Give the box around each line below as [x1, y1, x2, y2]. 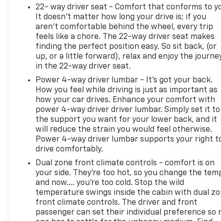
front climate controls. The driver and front [36, 198, 198, 207]
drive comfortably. [36, 145, 104, 153]
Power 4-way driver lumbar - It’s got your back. [36, 76, 213, 84]
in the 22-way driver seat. [36, 62, 131, 71]
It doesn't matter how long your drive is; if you [36, 13, 207, 21]
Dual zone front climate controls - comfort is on [36, 159, 215, 167]
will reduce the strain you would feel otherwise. [36, 125, 213, 134]
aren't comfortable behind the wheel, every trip [36, 23, 214, 31]
